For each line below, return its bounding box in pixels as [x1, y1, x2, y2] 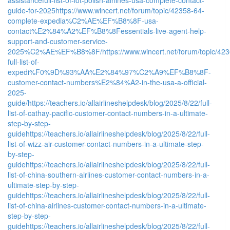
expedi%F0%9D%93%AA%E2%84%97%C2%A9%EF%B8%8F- [8, 66, 211, 77]
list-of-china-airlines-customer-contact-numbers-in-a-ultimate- [8, 200, 206, 210]
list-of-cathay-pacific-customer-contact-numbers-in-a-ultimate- [8, 107, 208, 118]
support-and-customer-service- [8, 35, 108, 46]
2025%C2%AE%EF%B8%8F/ [8, 46, 102, 56]
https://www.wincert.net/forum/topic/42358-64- [55, 5, 204, 15]
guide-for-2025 [8, 5, 55, 15]
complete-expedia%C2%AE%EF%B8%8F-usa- [8, 15, 159, 26]
